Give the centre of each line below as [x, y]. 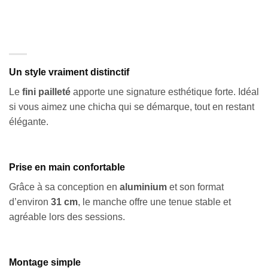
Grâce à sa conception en [64, 187]
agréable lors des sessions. [67, 217]
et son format [195, 187]
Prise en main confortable [67, 167]
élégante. [29, 122]
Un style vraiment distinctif [69, 72]
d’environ [30, 202]
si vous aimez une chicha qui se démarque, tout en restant [132, 107]
